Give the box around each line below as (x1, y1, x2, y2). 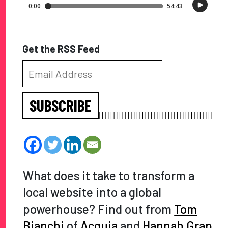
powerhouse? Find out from (23, 202, 175, 217)
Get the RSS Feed (22, 42, 100, 55)
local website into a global (23, 185, 162, 200)
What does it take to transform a (23, 168, 195, 183)
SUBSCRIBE (30, 96, 92, 116)
